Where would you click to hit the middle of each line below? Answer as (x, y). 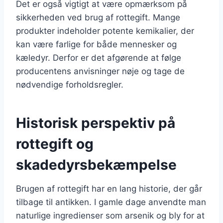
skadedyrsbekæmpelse (96, 165)
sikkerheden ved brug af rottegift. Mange (98, 17)
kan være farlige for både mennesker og (96, 44)
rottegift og (55, 144)
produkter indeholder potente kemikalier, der (105, 31)
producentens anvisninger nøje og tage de (100, 71)
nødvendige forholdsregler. (70, 84)
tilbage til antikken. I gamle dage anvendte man (111, 202)
